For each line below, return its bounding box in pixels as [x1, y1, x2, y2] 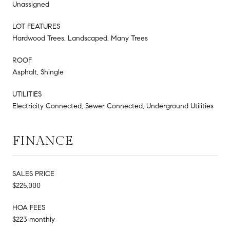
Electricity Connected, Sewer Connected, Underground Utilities [12, 102, 214, 111]
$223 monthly [12, 215, 55, 224]
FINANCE [12, 133, 73, 149]
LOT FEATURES [12, 22, 60, 31]
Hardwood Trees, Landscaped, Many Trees [12, 34, 148, 43]
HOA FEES [12, 203, 45, 213]
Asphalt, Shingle [12, 68, 64, 77]
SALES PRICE [12, 169, 54, 179]
